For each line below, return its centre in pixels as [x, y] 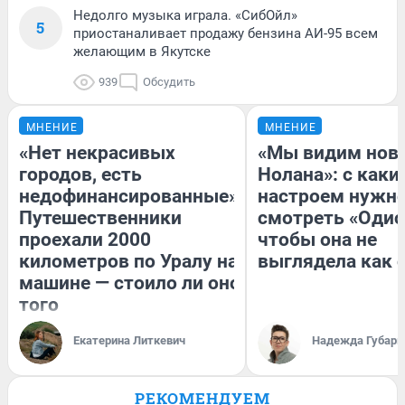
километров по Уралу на [128, 261]
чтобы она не [317, 239]
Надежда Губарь [358, 340]
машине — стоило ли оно [130, 283]
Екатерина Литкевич [129, 340]
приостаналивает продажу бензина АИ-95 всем [226, 33]
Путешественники [100, 217]
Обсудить [169, 81]
